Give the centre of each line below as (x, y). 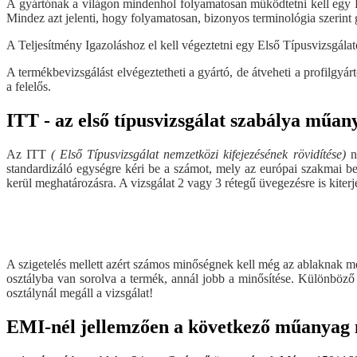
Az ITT (29, 154)
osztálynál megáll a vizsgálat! (80, 292)
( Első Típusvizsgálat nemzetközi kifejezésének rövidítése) (198, 154)
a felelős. (29, 86)
